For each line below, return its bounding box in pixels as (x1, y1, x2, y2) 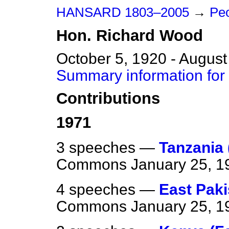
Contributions (56, 89, 160, 108)
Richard (96, 27, 155, 44)
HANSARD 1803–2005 (56, 5, 189, 19)
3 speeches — (56, 139, 159, 156)
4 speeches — (56, 181, 159, 198)
